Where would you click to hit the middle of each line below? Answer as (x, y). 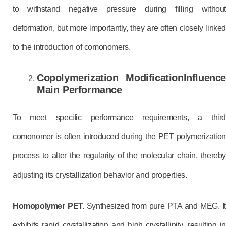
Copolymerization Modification (110, 78)
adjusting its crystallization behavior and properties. (100, 175)
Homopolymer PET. (50, 206)
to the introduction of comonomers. (72, 47)
